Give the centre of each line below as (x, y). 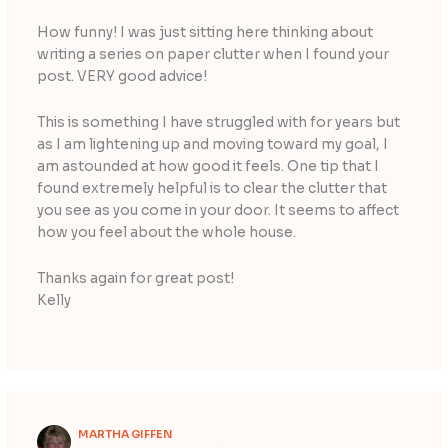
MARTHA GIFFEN (126, 433)
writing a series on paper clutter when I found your (212, 55)
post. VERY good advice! (121, 77)
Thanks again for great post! (135, 279)
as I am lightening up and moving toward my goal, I (212, 145)
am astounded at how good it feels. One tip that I (207, 167)
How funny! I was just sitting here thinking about (204, 33)
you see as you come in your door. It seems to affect (217, 211)
